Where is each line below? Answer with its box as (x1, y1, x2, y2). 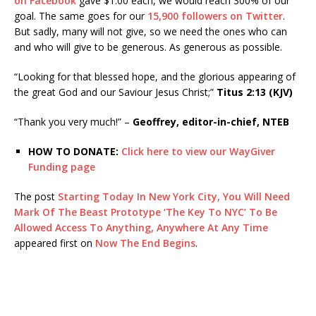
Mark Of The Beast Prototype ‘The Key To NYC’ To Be (14, 205, 277, 219)
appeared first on (14, 236, 95, 250)
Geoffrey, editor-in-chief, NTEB (133, 114, 289, 128)
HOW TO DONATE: (28, 144, 121, 158)
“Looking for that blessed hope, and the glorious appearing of (14, 69, 296, 83)
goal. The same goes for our (14, 8, 147, 23)
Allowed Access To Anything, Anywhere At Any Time (14, 220, 268, 234)
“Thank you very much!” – (14, 114, 133, 128)
